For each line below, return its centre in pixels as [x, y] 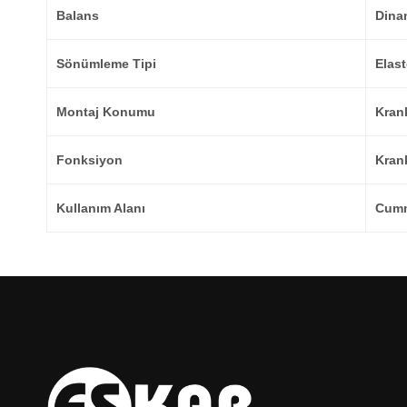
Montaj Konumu [106, 112]
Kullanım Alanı [101, 208]
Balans [78, 15]
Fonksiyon [89, 160]
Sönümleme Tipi [106, 64]
